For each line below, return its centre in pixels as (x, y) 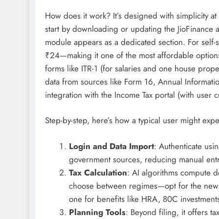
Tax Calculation (98, 172)
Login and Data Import (111, 146)
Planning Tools (97, 212)
